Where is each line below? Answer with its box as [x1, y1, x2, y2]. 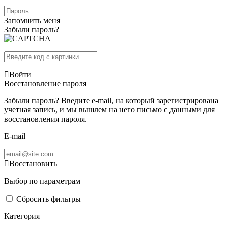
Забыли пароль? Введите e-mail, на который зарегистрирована [4, 96, 218, 105]
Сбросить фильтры [16, 195, 81, 203]
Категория [4, 212, 40, 220]
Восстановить [9, 159, 57, 168]
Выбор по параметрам [4, 177, 80, 185]
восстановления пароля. [4, 115, 87, 123]
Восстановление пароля [4, 79, 86, 88]
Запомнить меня [4, 16, 60, 25]
